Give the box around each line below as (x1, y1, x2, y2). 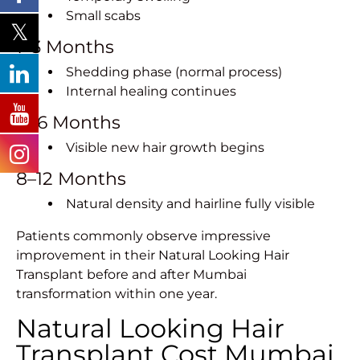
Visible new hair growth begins (66, 140, 264, 156)
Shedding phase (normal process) (66, 64, 282, 80)
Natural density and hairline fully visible (66, 196, 315, 212)
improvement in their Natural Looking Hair (16, 247, 289, 264)
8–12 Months (16, 168, 126, 190)
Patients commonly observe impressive (16, 228, 271, 244)
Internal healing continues (66, 84, 236, 100)
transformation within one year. (16, 286, 217, 302)
